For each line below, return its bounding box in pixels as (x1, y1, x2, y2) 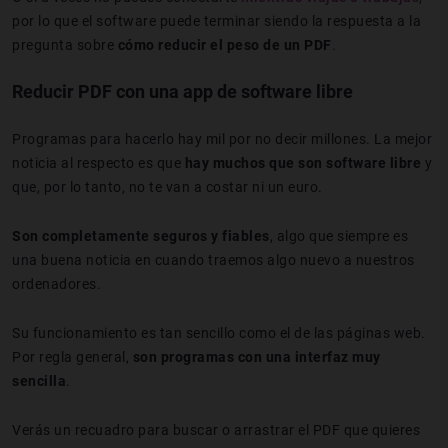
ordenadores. (12, 275, 101, 292)
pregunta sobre (12, 36, 118, 53)
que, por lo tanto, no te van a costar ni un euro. (12, 178, 323, 195)
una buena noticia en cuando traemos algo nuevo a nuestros (12, 251, 415, 268)
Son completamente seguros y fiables (12, 227, 270, 244)
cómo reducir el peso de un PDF (117, 36, 332, 53)
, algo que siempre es (269, 227, 408, 244)
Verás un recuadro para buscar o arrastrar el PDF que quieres (12, 421, 420, 438)
